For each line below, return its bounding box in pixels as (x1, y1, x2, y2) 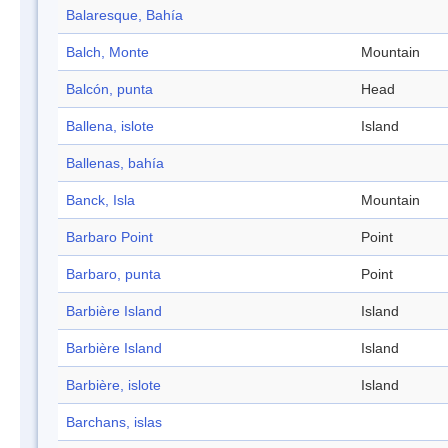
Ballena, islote (66, 118, 154, 135)
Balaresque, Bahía (66, 7, 183, 24)
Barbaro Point (66, 229, 153, 246)
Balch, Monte (66, 44, 149, 61)
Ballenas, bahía (66, 155, 164, 172)
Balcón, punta (66, 81, 153, 98)
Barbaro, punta (66, 266, 161, 283)
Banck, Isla (66, 192, 135, 209)
